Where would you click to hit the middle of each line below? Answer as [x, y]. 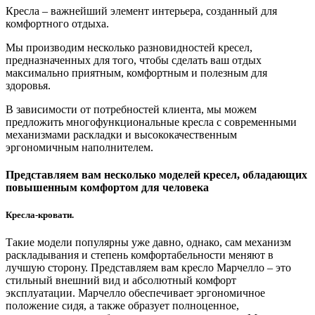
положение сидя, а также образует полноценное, [122, 306]
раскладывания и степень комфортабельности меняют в [140, 255]
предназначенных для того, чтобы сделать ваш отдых [134, 60]
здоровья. [28, 85]
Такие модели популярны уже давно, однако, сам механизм [148, 243]
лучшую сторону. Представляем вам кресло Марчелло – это [148, 268]
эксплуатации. [42, 293]
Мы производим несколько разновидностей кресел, [129, 47]
